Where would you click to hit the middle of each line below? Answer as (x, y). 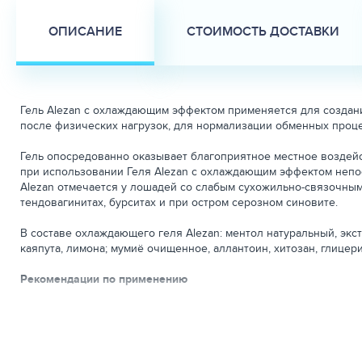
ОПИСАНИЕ (85, 31)
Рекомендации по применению (104, 279)
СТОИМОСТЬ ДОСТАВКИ (263, 31)
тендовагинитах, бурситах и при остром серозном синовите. (179, 202)
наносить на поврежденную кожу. (109, 325)
